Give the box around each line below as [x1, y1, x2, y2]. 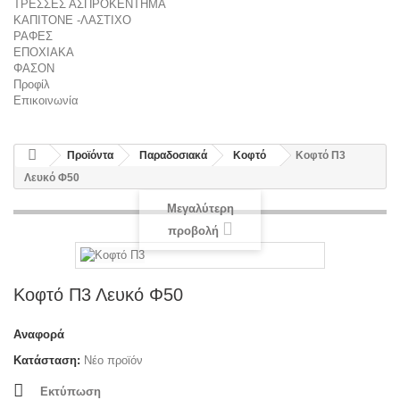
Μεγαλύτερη [166, 202, 234, 216]
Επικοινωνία [13, 93, 79, 107]
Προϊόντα [67, 148, 113, 162]
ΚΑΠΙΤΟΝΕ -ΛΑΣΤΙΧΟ [13, 12, 131, 27]
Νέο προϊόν [84, 354, 143, 368]
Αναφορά [13, 328, 64, 342]
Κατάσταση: [13, 354, 80, 368]
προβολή [167, 224, 219, 238]
